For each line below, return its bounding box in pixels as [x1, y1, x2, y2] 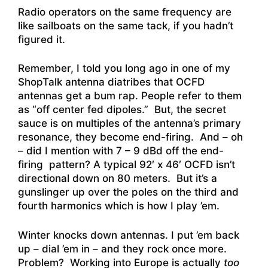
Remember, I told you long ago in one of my [18, 62, 230, 75]
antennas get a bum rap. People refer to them [18, 90, 242, 102]
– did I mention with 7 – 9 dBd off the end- [18, 145, 224, 157]
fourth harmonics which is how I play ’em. [18, 200, 220, 212]
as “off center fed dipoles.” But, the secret [18, 103, 226, 116]
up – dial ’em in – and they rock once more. [18, 242, 227, 255]
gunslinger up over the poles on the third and [18, 186, 239, 199]
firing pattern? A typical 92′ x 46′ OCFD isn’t [18, 159, 235, 171]
